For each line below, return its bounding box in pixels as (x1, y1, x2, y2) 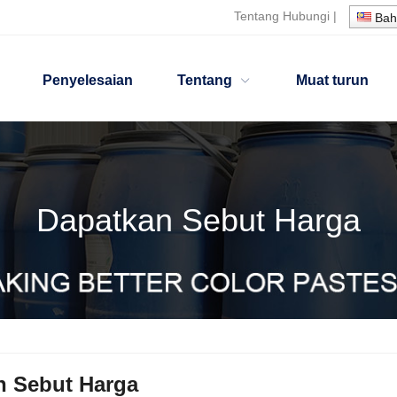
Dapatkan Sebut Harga (36, 202, 361, 239)
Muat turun (296, 73, 370, 88)
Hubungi (283, 9, 331, 23)
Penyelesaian (43, 73, 134, 88)
